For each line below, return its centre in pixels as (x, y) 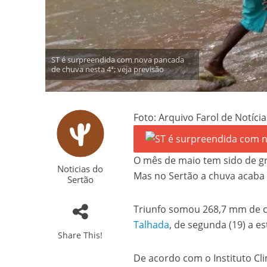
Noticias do (80, 169)
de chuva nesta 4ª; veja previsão (107, 69)
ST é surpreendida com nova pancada (117, 60)
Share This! (80, 235)
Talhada (152, 225)
